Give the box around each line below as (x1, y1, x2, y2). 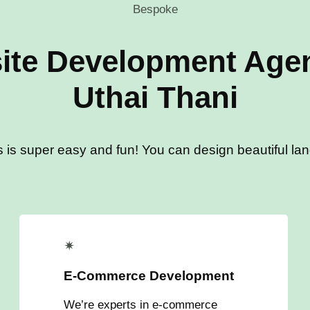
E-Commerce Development (64, 268, 234, 284)
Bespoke (132, 3, 178, 17)
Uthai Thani (72, 80, 238, 114)
